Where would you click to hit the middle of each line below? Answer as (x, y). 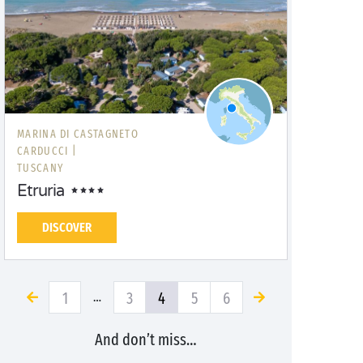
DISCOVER (67, 227)
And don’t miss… (146, 340)
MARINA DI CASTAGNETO (78, 134)
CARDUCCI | (47, 151)
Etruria (41, 191)
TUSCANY (41, 168)
